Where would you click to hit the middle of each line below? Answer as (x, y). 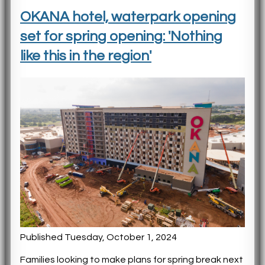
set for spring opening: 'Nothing (121, 36)
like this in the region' (86, 56)
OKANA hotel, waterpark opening (128, 17)
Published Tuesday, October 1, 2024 (98, 237)
